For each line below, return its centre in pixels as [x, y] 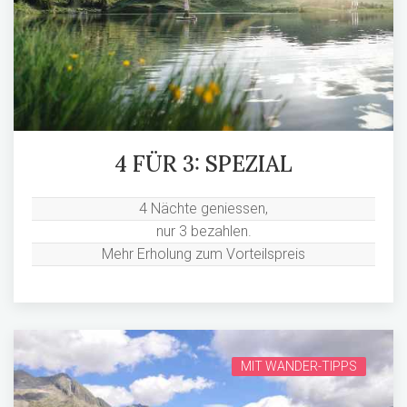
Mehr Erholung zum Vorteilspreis [203, 253]
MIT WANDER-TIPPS [299, 366]
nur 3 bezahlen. [203, 231]
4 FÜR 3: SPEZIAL [203, 164]
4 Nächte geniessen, [203, 208]
